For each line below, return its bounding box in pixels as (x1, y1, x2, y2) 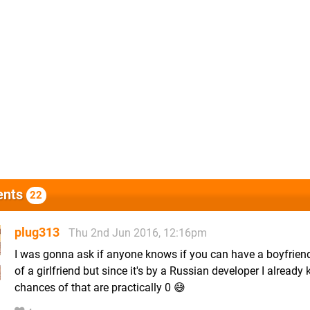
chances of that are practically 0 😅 (15, 280, 185, 294)
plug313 (15, 224, 60, 239)
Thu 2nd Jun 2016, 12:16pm (69, 226, 207, 239)
